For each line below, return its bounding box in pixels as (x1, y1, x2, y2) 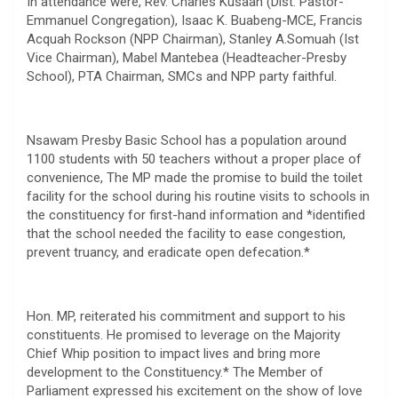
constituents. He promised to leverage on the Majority (27, 326, 340, 343)
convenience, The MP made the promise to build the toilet (27, 169, 362, 186)
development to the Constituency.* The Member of (27, 363, 323, 380)
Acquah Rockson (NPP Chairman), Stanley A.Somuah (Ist (27, 30, 359, 47)
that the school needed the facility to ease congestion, (27, 225, 346, 242)
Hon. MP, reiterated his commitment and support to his (27, 307, 346, 324)
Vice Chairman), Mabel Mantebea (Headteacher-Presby (27, 49, 346, 66)
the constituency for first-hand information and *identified (27, 206, 365, 223)
